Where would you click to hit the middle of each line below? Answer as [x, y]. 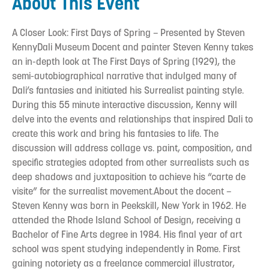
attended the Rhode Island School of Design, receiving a [126, 220]
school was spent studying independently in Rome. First [126, 249]
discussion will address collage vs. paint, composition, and [132, 148]
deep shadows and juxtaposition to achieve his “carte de [129, 177]
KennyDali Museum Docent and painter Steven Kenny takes [133, 47]
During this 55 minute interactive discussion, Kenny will [125, 104]
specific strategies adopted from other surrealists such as [131, 162]
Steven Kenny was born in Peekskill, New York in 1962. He [129, 205]
